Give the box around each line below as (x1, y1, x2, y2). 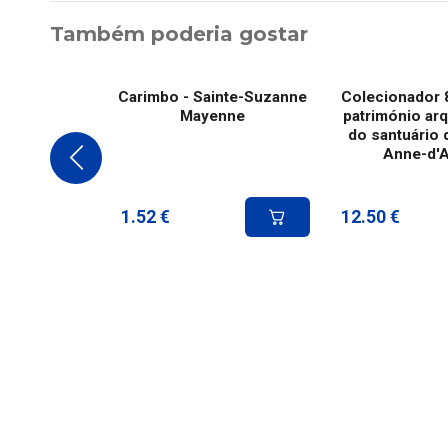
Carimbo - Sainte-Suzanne (117, 88, 307, 107)
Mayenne (179, 107, 245, 126)
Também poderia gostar (50, 22, 308, 47)
